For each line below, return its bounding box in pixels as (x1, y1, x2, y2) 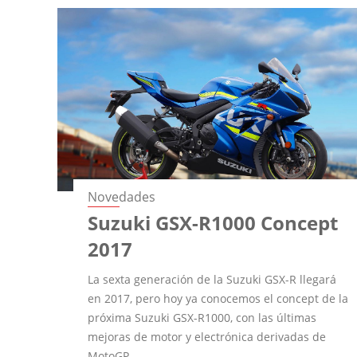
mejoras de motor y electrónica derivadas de (88, 328, 327, 344)
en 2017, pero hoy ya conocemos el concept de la (88, 290, 349, 306)
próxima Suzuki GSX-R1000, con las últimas (88, 309, 317, 325)
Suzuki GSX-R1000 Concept (88, 209, 339, 236)
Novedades (88, 187, 156, 206)
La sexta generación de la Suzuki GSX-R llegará (88, 271, 337, 287)
